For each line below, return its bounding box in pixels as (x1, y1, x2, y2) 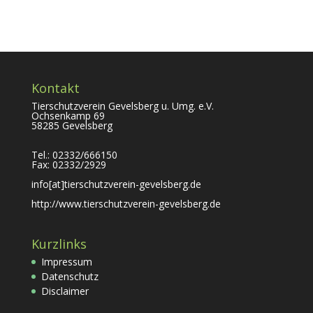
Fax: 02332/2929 (31, 158, 106, 171)
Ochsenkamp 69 (31, 109, 105, 122)
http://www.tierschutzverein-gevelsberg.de (31, 197, 221, 210)
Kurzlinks (31, 235, 87, 253)
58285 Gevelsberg (31, 119, 112, 132)
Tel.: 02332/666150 (31, 148, 117, 161)
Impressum (41, 255, 92, 269)
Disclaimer (41, 284, 89, 298)
